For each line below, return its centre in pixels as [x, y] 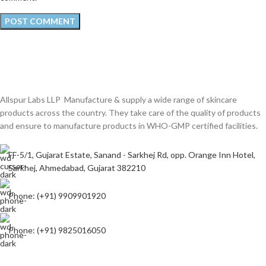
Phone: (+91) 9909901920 [57, 195]
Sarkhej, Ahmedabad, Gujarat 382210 [77, 167]
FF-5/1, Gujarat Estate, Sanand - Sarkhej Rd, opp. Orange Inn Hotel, [132, 154]
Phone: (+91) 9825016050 [57, 230]
